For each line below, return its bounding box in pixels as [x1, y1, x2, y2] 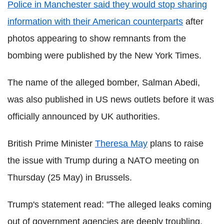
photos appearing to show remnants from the [7, 33, 186, 43]
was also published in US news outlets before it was [7, 94, 214, 104]
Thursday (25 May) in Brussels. [7, 172, 132, 182]
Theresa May [95, 138, 147, 148]
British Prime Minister [7, 138, 95, 148]
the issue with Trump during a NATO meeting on [7, 155, 199, 165]
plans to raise [147, 138, 203, 148]
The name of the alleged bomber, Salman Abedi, [7, 77, 200, 87]
